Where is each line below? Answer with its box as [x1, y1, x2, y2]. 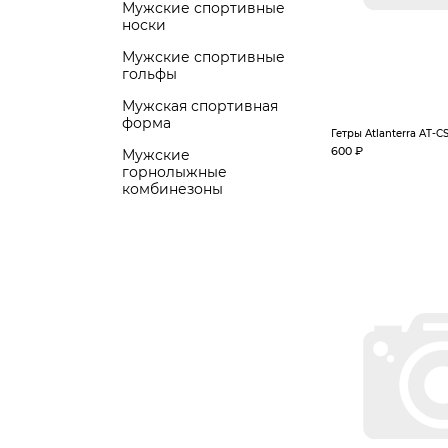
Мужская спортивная [122, 97, 278, 115]
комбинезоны [122, 180, 223, 198]
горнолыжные [122, 163, 227, 181]
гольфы [122, 65, 177, 83]
